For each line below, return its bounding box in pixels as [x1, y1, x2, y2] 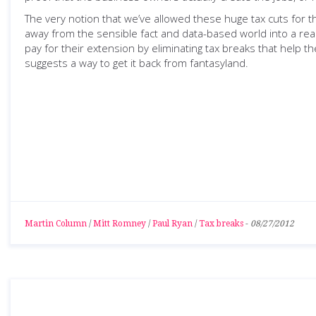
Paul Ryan [152, 219, 193, 229]
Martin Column [25, 219, 87, 229]
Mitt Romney [93, 219, 146, 229]
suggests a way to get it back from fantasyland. [25, 56, 248, 70]
